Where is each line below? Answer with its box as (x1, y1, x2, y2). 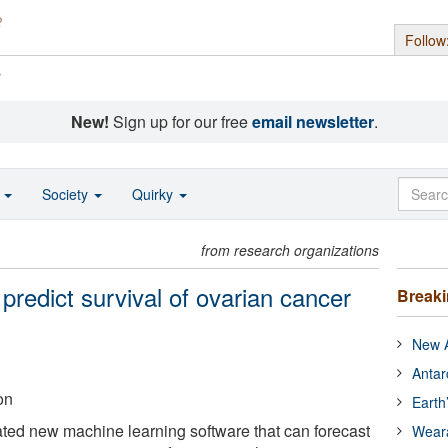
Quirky (132, 184, 177, 204)
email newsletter (251, 110, 374, 133)
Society (42, 184, 92, 204)
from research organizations (201, 240, 380, 260)
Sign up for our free (108, 110, 252, 133)
